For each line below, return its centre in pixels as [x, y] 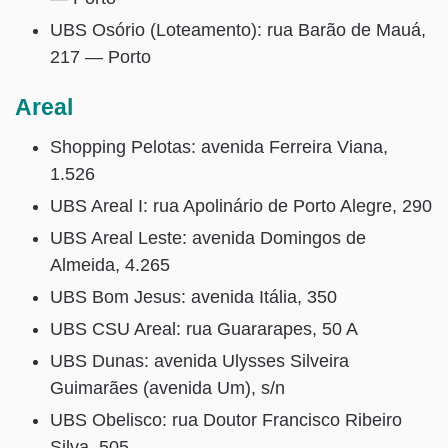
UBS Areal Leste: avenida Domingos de [208, 238]
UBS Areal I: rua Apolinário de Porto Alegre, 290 [241, 206]
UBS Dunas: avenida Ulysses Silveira [199, 361]
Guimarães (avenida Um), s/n [167, 388]
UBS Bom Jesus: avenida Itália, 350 [193, 297]
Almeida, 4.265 [110, 265]
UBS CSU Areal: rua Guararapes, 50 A [204, 329]
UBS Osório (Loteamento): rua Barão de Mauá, [238, 29]
